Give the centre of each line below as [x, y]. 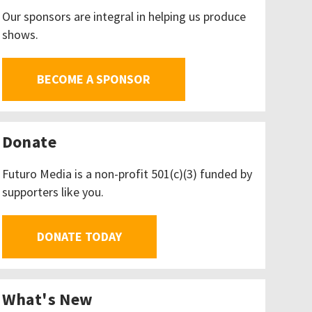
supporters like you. [53, 192]
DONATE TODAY [79, 236]
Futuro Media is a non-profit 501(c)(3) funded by [127, 174]
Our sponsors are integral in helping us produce [124, 16]
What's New [47, 299]
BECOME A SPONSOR [93, 79]
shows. [20, 34]
